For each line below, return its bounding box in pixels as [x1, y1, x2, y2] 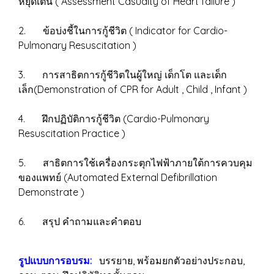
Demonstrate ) [18, 186, 84, 198]
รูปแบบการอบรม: [18, 254, 92, 267]
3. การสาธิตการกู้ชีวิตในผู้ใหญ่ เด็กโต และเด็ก [18, 68, 227, 81]
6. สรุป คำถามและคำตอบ [18, 215, 141, 228]
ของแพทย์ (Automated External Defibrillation [18, 171, 217, 183]
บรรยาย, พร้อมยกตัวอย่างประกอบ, [92, 254, 245, 267]
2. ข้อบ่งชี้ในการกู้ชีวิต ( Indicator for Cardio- [18, 24, 228, 37]
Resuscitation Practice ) [18, 127, 125, 139]
